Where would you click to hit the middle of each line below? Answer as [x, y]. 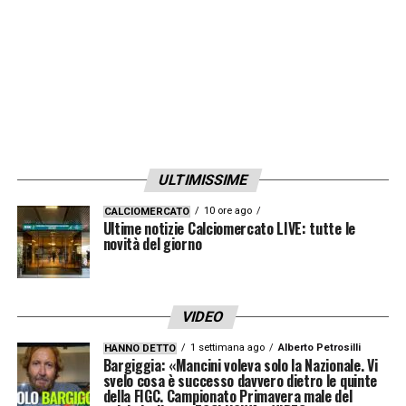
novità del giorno [152, 243]
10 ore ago [227, 210]
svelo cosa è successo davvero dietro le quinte [240, 380]
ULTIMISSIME [203, 179]
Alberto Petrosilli [319, 347]
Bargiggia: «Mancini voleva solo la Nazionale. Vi [240, 365]
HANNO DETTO [140, 348]
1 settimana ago [227, 347]
